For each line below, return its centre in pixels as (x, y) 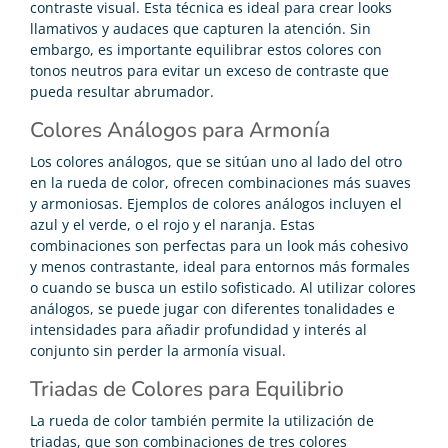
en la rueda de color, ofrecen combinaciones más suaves (220, 182)
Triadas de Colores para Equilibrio (187, 388)
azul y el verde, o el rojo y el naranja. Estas (172, 224)
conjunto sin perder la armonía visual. (158, 350)
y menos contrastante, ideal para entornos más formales (220, 266)
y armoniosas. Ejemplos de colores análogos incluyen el (216, 203)
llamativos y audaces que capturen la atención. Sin (200, 28)
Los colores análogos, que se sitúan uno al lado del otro (216, 161)
